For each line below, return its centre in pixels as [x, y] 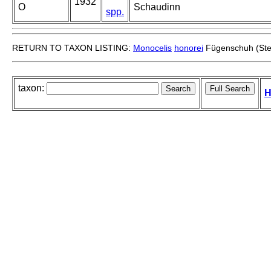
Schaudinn [157, 7]
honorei [189, 48]
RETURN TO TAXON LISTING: [73, 48]
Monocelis [152, 48]
